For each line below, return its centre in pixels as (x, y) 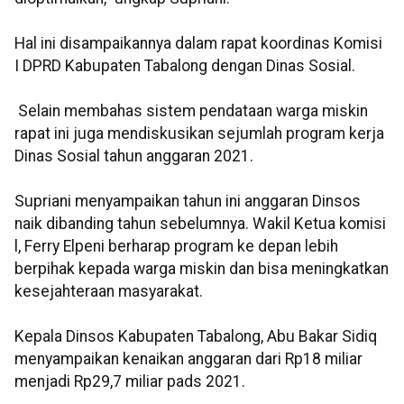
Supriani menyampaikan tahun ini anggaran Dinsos (188, 202)
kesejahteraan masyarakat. (109, 292)
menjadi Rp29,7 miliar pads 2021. (130, 382)
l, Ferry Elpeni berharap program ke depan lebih (176, 247)
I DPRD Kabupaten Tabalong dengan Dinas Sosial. (185, 66)
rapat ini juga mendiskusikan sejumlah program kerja (199, 134)
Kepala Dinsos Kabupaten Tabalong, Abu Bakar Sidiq (196, 337)
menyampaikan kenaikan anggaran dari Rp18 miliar (188, 359)
